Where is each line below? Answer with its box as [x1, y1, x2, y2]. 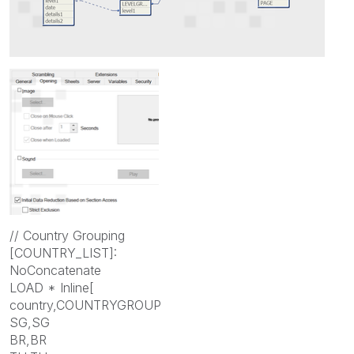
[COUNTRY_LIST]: [9, 245, 117, 262]
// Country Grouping [9, 228, 125, 244]
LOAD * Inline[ [9, 280, 94, 296]
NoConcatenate [9, 262, 101, 279]
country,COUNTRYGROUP [9, 297, 161, 314]
